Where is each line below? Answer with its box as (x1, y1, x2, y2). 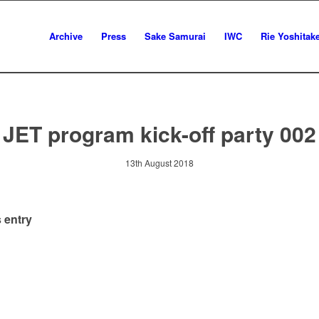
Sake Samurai (145, 29, 206, 43)
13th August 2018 (125, 157, 194, 169)
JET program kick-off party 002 (3, 118, 316, 149)
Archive (49, 29, 83, 43)
